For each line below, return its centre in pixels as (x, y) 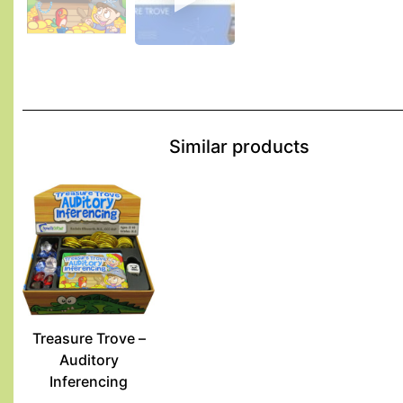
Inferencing (89, 382)
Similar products (239, 146)
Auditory (89, 360)
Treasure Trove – (89, 339)
